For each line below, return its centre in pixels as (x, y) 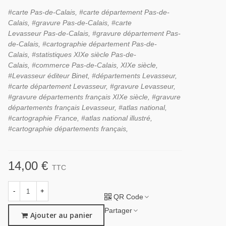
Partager (118, 210)
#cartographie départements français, (69, 129)
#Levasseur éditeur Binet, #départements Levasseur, (92, 76)
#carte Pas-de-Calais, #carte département (76, 12)
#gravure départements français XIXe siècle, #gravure (94, 97)
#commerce (50, 65)
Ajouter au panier (61, 215)
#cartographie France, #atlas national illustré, (80, 118)
